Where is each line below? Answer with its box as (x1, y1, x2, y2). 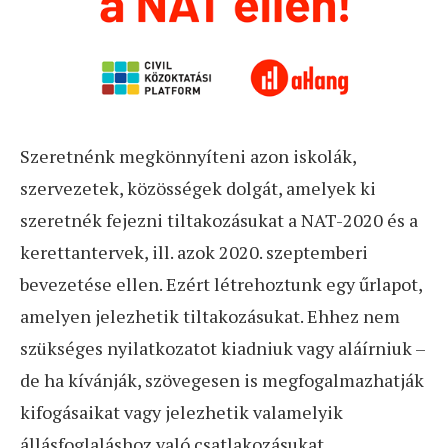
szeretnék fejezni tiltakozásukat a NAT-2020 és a (20, 208, 418, 233)
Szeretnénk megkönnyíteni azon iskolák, (20, 144, 356, 169)
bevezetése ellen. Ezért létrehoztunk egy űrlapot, (20, 272, 422, 297)
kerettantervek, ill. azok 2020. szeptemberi (20, 240, 368, 265)
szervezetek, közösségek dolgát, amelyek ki (20, 176, 376, 201)
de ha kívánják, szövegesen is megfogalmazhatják (20, 368, 424, 393)
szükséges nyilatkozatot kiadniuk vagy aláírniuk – (20, 336, 425, 361)
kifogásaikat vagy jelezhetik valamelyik (20, 400, 343, 425)
